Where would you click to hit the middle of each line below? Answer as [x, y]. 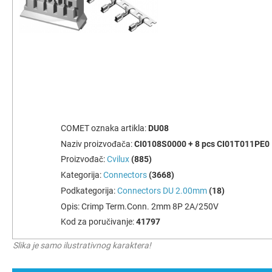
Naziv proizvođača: [97, 144]
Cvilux [118, 159]
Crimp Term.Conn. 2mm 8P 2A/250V [150, 206]
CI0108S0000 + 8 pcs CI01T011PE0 [202, 144]
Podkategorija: [89, 190]
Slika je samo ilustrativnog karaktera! [82, 246]
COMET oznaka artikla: [104, 128]
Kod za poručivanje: [98, 222]
